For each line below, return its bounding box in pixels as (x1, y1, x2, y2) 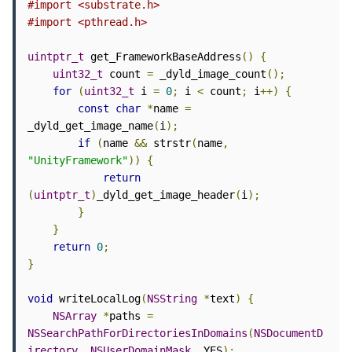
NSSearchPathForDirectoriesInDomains (27, 327, 247, 340)
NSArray (53, 310, 97, 323)
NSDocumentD (254, 327, 323, 340)
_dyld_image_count (153, 68, 266, 81)
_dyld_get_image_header (97, 189, 235, 202)
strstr (147, 137, 191, 150)
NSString (147, 292, 197, 306)
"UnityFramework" (27, 154, 128, 167)
